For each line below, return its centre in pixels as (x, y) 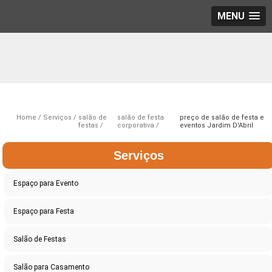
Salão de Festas (40, 240)
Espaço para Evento (46, 184)
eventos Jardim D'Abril (217, 126)
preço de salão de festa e (222, 118)
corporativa (135, 126)
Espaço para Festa (44, 212)
